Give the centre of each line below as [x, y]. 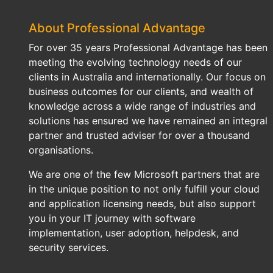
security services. [69, 247]
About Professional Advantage [117, 28]
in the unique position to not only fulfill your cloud [144, 189]
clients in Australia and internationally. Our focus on [147, 77]
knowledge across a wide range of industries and [142, 106]
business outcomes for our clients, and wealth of [141, 91]
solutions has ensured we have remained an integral [148, 121]
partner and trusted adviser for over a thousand [139, 135]
